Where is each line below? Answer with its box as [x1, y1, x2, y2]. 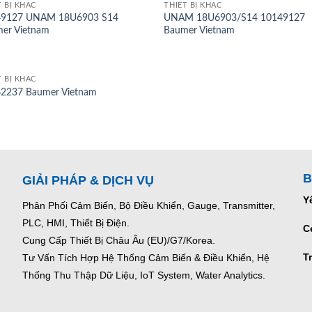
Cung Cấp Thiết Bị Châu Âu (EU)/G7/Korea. [22, 235, 216, 247]
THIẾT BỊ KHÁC [164, 1, 222, 10]
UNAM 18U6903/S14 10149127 [164, 13, 306, 24]
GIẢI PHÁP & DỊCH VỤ [22, 173, 155, 188]
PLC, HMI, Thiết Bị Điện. [22, 217, 130, 229]
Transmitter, [220, 200, 276, 212]
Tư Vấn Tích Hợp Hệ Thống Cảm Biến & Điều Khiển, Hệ [22, 252, 270, 264]
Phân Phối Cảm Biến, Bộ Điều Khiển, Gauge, [22, 200, 221, 212]
